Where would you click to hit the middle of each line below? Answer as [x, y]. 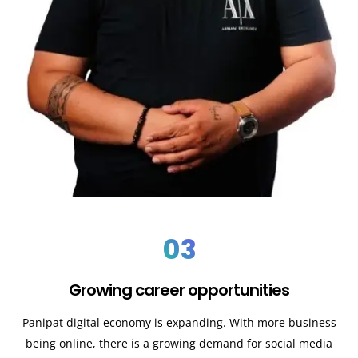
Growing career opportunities [179, 290]
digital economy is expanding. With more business [199, 323]
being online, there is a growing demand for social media [179, 344]
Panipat [42, 323]
